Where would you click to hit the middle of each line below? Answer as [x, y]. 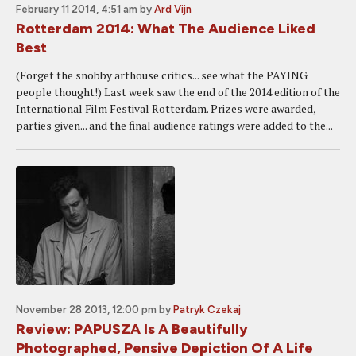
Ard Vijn [173, 9]
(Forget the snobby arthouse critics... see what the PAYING [162, 75]
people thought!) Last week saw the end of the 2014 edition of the [178, 92]
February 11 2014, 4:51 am [77, 9]
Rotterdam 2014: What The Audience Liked [166, 29]
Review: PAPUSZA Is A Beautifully [132, 329]
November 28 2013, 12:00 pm [86, 310]
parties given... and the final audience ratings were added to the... [174, 125]
